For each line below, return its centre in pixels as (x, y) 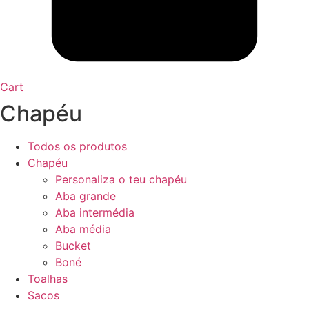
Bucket (73, 246)
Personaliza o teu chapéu (121, 180)
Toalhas (48, 279)
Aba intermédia (95, 213)
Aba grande (86, 196)
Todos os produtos (77, 147)
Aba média (83, 229)
